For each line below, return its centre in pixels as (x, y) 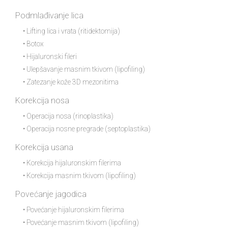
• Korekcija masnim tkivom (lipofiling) (79, 176)
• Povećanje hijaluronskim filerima (74, 210)
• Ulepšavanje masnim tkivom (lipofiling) (84, 69)
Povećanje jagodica (51, 194)
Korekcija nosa (42, 101)
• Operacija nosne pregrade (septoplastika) (87, 129)
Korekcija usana (44, 148)
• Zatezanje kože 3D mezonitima (71, 82)
